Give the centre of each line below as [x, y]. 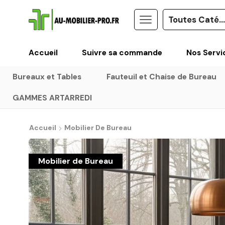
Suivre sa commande [122, 52]
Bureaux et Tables [47, 77]
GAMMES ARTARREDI [52, 98]
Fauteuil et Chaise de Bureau [161, 77]
